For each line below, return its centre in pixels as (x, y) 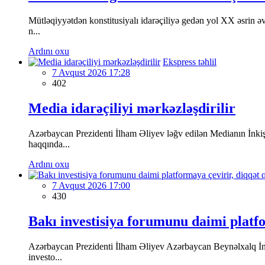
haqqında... (49, 144)
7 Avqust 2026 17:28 (91, 73)
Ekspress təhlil (190, 62)
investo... (45, 257)
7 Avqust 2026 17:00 (91, 185)
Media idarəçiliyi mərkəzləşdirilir (132, 109)
